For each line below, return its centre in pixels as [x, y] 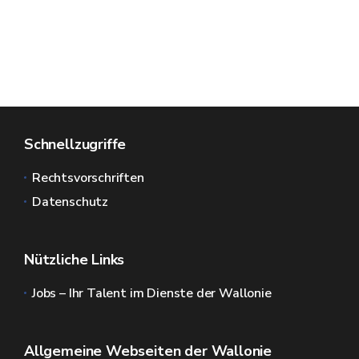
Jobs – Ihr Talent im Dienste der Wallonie [152, 293]
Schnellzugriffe [75, 144]
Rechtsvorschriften [88, 178]
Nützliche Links [75, 260]
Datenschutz [71, 202]
